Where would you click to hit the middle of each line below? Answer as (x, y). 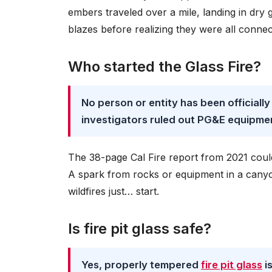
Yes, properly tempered (141, 265)
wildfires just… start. (114, 191)
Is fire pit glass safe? (140, 229)
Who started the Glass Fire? (165, 66)
